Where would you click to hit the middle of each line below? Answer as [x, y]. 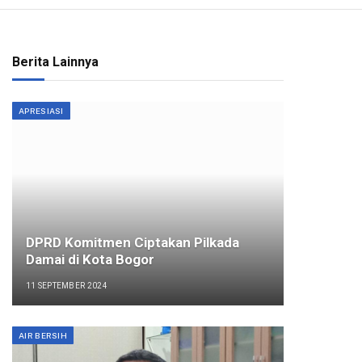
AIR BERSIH [43, 336]
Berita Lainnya [55, 62]
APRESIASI [41, 111]
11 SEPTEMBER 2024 [66, 285]
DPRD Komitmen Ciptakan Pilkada [132, 242]
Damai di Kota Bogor [90, 259]
